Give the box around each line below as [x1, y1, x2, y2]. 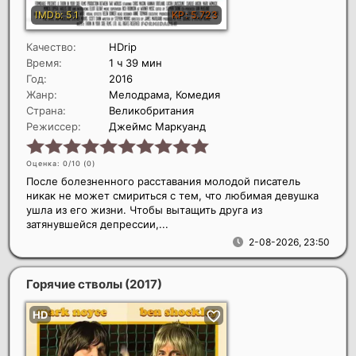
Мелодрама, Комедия [109, 87, 220, 101]
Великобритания [109, 103, 194, 117]
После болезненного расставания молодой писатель [26, 174, 300, 188]
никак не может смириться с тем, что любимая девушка [26, 188, 319, 202]
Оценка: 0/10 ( [26, 158, 87, 168]
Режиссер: [26, 119, 81, 133]
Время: [26, 56, 62, 69]
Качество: [26, 40, 76, 53]
